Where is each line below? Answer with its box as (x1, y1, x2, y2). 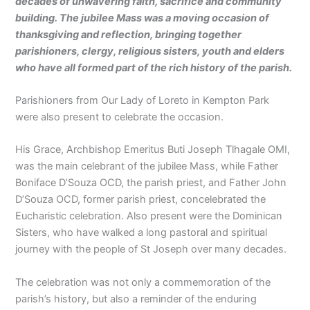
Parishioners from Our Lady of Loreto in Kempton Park (15, 94, 270, 107)
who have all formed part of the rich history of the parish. (15, 61, 293, 74)
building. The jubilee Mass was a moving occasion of (15, 11, 270, 24)
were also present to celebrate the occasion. (15, 111, 224, 124)
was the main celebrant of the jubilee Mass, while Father (15, 160, 279, 173)
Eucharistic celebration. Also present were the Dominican (15, 210, 283, 223)
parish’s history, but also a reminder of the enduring (15, 292, 257, 305)
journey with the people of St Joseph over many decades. (15, 243, 287, 256)
